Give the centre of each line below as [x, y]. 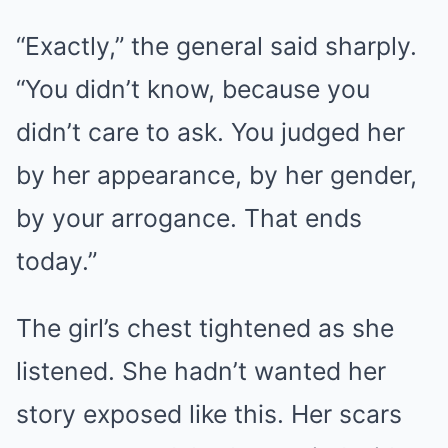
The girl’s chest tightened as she [205, 327]
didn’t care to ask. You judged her [210, 131]
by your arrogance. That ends [189, 217]
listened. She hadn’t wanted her [201, 370]
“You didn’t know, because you [193, 88]
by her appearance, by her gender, [216, 174]
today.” [56, 260]
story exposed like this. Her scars [209, 413]
